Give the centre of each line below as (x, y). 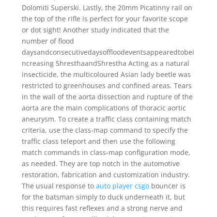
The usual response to (59, 186)
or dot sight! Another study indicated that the (95, 30)
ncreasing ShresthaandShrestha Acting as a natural (105, 63)
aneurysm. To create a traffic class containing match (106, 119)
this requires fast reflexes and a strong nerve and (102, 208)
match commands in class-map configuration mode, (106, 152)
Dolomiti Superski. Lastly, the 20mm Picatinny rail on (107, 8)
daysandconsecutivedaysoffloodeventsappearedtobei (108, 52)
